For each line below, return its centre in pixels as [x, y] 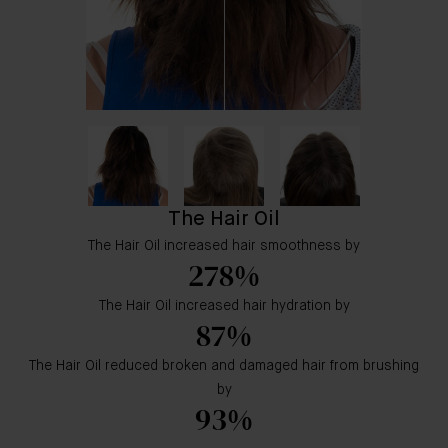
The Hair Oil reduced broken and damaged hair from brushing [224, 366]
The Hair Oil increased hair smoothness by [224, 246]
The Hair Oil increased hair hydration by [224, 306]
